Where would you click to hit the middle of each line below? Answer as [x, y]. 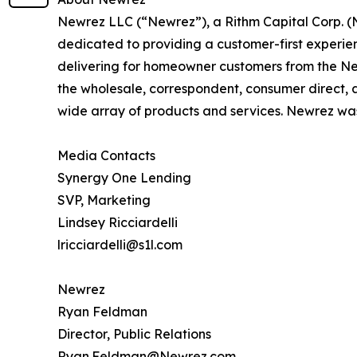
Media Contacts [106, 156]
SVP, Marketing [104, 200]
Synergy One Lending [124, 178]
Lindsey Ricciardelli [118, 223]
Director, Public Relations [134, 334]
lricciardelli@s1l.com [120, 245]
